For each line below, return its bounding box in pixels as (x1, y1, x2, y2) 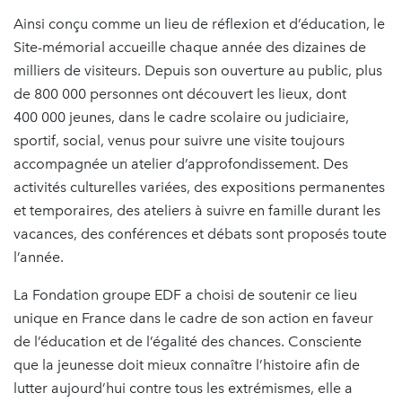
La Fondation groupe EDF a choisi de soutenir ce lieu (13, 285, 357, 303)
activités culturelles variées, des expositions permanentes (13, 178, 385, 196)
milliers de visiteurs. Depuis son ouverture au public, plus (13, 61, 382, 79)
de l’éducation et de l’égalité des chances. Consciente (13, 332, 362, 350)
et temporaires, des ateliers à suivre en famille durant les (13, 201, 380, 219)
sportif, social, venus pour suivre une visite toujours (13, 131, 345, 149)
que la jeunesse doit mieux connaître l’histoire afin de (13, 355, 360, 373)
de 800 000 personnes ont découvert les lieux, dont (13, 84, 346, 102)
